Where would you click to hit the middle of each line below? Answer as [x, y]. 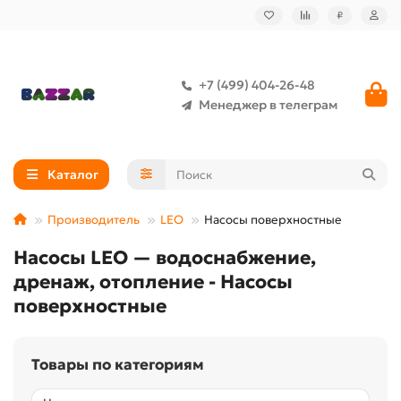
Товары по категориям [118, 365]
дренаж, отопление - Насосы [153, 282]
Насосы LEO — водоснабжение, [165, 258]
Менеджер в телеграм [268, 105]
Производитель [94, 220]
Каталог [73, 175]
